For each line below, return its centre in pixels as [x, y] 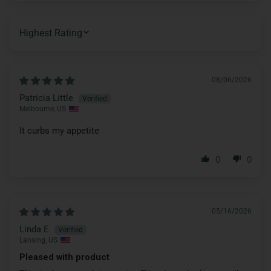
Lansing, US [38, 240]
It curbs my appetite [59, 130]
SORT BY [40, 37]
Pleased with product [64, 257]
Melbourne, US [43, 109]
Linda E [34, 229]
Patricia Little [46, 98]
